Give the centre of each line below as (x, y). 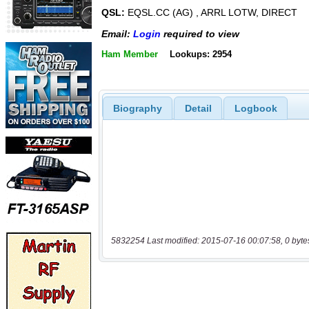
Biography (137, 108)
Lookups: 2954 (200, 54)
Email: (117, 33)
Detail (198, 108)
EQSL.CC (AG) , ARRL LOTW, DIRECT (211, 13)
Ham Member (130, 54)
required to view (200, 33)
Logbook (256, 108)
